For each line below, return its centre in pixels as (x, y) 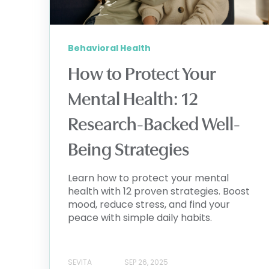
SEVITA (80, 262)
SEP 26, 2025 (146, 262)
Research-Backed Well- (154, 125)
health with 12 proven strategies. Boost (159, 192)
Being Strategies (128, 150)
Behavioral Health (109, 48)
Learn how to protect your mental (148, 178)
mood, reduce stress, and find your (149, 205)
